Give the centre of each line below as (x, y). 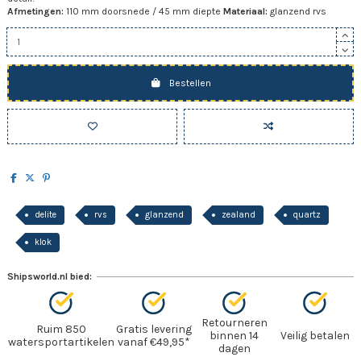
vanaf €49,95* (154, 342)
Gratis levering (154, 329)
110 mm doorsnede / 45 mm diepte (143, 11)
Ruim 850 (61, 329)
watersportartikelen (61, 342)
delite (46, 214)
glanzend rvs (297, 11)
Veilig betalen (315, 335)
